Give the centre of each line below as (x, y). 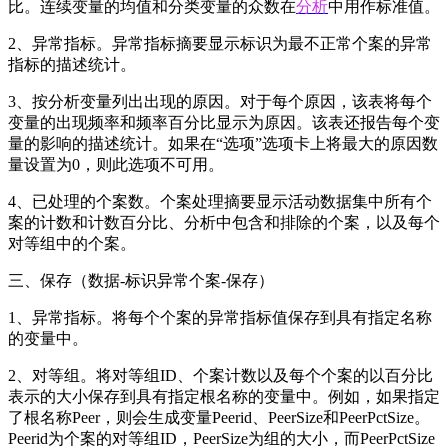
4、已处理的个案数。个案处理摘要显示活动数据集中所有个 (220, 202)
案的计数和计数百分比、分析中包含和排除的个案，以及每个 (224, 223)
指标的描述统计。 (72, 65)
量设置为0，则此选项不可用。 (116, 165)
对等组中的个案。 (72, 244)
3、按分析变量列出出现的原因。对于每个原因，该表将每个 (220, 102)
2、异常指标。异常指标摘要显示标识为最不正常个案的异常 (220, 44)
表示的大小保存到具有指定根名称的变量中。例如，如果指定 (224, 397)
